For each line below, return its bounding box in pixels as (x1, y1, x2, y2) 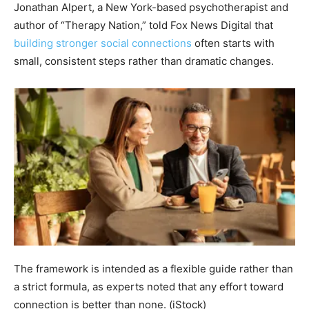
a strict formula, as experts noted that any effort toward (14, 280, 283, 294)
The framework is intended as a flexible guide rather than (14, 262, 293, 276)
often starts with (192, 36, 275, 50)
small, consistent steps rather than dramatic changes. (14, 54, 274, 68)
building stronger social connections (14, 36, 192, 50)
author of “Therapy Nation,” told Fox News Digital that (14, 18, 273, 32)
